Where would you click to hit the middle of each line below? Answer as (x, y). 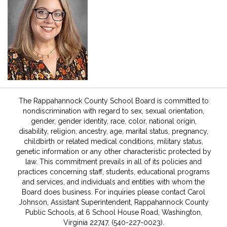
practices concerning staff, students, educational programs (113, 172)
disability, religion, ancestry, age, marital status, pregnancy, (113, 131)
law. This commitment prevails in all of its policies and (113, 162)
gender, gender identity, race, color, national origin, (113, 121)
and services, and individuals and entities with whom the (113, 182)
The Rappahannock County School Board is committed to (113, 101)
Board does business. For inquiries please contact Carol (113, 192)
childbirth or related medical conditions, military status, (113, 141)
